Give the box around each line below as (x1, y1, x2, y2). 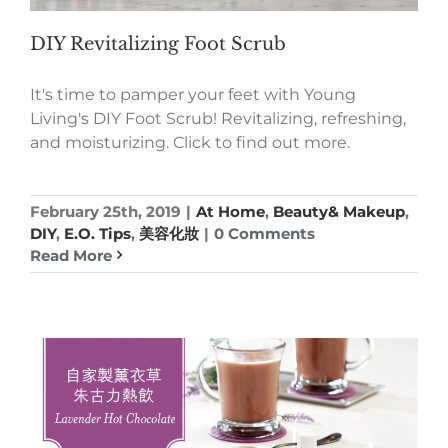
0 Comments (214, 223, 315, 243)
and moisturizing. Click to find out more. (30, 132, 350, 152)
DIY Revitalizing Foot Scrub (30, 32, 286, 55)
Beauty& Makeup (273, 201, 405, 221)
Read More (30, 245, 112, 265)
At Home (196, 201, 265, 221)
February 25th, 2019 (30, 201, 181, 221)
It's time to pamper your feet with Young (30, 84, 356, 104)
